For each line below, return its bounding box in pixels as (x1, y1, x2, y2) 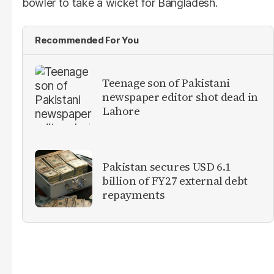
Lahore (102, 103, 140, 119)
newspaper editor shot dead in (102, 89, 258, 105)
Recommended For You (35, 34, 139, 46)
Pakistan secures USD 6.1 (102, 158, 231, 175)
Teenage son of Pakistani (102, 75, 230, 91)
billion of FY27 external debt (102, 172, 248, 189)
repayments (102, 187, 165, 203)
